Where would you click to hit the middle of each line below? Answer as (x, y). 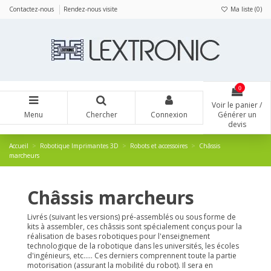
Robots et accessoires (159, 145)
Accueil (19, 145)
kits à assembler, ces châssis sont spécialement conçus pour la (135, 227)
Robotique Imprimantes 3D (80, 145)
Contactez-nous (32, 9)
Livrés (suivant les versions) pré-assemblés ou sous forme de (132, 217)
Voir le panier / (237, 105)
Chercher (101, 115)
